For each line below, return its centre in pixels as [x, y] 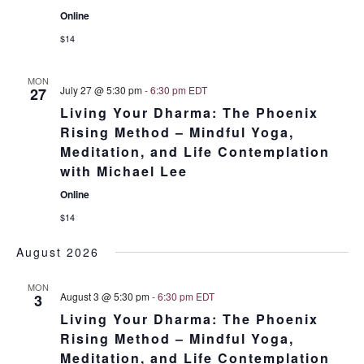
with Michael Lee [123, 171]
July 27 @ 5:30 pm [101, 90]
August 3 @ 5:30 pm [104, 296]
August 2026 [57, 252]
